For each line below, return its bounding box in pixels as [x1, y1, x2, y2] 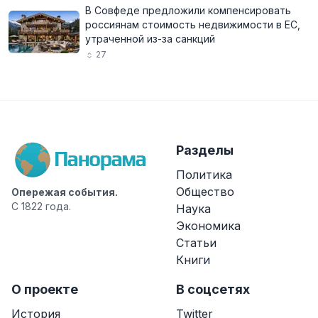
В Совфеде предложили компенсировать [85, 4, 291, 16]
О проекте [11, 282, 78, 297]
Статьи [176, 236, 216, 250]
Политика [176, 168, 232, 182]
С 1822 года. [11, 200, 71, 212]
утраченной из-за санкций [85, 33, 215, 45]
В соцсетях [176, 282, 250, 297]
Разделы [176, 143, 234, 158]
